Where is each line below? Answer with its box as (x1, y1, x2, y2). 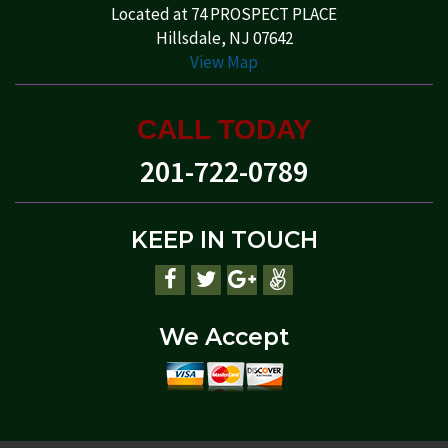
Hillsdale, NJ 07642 (155, 26, 293, 49)
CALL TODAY (136, 113, 312, 145)
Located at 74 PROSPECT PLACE (111, 2, 337, 25)
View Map (190, 50, 258, 73)
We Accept (159, 322, 289, 351)
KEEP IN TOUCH (130, 225, 318, 254)
